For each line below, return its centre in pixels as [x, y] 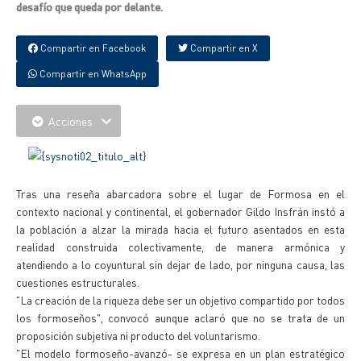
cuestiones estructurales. [78, 282]
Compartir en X [223, 48]
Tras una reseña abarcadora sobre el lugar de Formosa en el [180, 193]
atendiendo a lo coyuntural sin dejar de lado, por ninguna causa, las [180, 264]
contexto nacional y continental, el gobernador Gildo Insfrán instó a [180, 211]
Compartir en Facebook [92, 48]
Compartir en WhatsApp [92, 74]
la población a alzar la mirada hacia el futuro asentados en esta [180, 229]
